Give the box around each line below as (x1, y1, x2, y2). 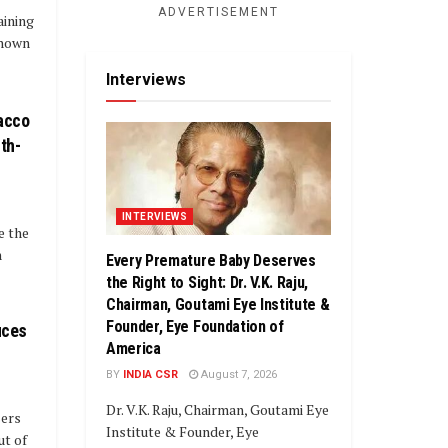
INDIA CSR (123, 367, 178, 381)
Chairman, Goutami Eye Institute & (106, 294, 330, 314)
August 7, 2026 (198, 367, 277, 381)
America (106, 338, 161, 358)
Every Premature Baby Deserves (106, 250, 316, 270)
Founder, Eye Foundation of (106, 316, 284, 336)
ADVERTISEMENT (158, 5, 279, 20)
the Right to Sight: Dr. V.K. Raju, (106, 272, 309, 292)
